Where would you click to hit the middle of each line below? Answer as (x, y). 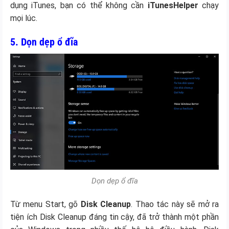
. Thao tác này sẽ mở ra (175, 204)
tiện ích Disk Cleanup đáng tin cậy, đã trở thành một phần (114, 217)
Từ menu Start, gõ (45, 204)
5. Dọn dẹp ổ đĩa (44, 42)
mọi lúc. (24, 18)
